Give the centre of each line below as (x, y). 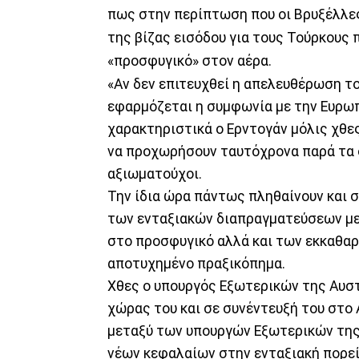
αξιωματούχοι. (155, 173)
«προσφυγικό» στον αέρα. (190, 61)
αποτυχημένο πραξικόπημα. (196, 263)
